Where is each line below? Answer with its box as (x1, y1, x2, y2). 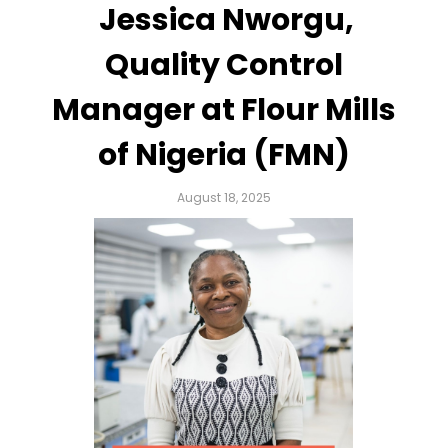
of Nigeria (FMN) (97, 133, 350, 176)
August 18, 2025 (176, 188, 271, 206)
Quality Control (104, 43, 343, 86)
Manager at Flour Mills (51, 88, 396, 131)
